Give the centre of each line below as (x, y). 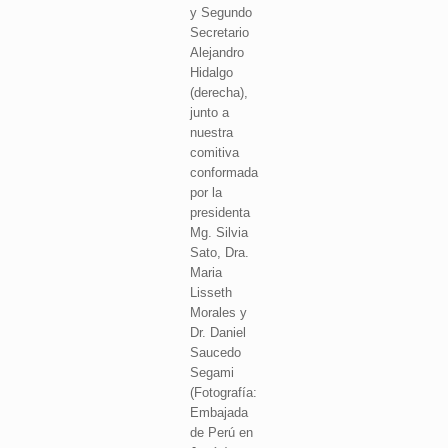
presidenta (220, 212)
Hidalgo (211, 72)
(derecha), (219, 92)
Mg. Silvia (219, 232)
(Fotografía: (223, 392)
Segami (212, 372)
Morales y (218, 312)
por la (206, 192)
